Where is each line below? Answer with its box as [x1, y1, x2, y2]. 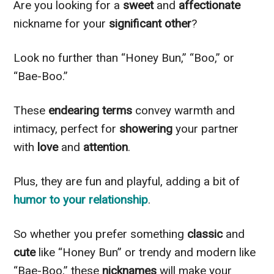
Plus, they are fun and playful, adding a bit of [13, 174, 240, 188]
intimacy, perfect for [13, 121, 120, 136]
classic [187, 226, 226, 241]
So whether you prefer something [13, 226, 188, 241]
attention [83, 139, 128, 154]
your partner [176, 121, 239, 136]
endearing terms [48, 103, 136, 117]
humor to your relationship [13, 192, 149, 207]
